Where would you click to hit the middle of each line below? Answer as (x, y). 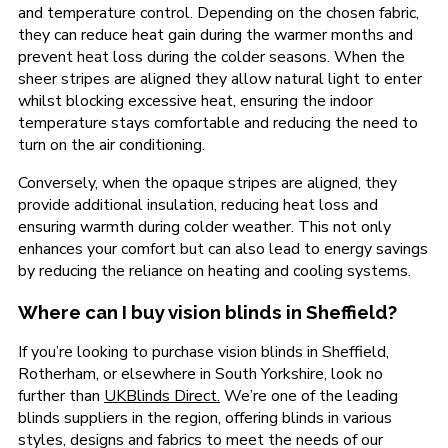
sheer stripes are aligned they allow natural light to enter (219, 78)
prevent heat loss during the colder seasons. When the (211, 56)
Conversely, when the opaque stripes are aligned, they (207, 182)
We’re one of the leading (308, 396)
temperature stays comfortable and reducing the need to (217, 122)
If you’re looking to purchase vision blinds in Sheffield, (203, 352)
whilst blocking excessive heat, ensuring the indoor (195, 100)
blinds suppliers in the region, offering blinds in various (204, 418)
